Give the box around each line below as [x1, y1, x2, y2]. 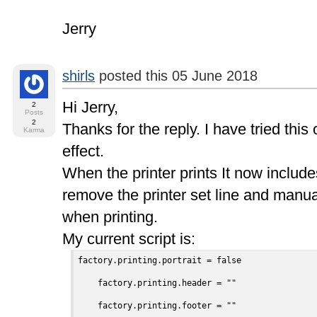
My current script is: [62, 230, 195, 248]
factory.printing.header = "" [78, 278, 236, 288]
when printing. [62, 208, 162, 226]
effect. [62, 142, 108, 160]
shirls [62, 68, 95, 83]
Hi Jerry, [62, 98, 118, 116]
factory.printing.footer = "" [78, 301, 236, 311]
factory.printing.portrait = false [78, 255, 241, 265]
